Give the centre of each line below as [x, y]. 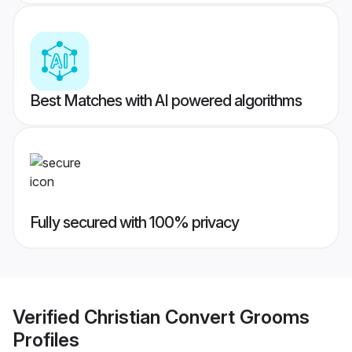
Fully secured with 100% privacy [134, 223]
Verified [48, 317]
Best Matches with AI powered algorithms [166, 101]
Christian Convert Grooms [197, 317]
